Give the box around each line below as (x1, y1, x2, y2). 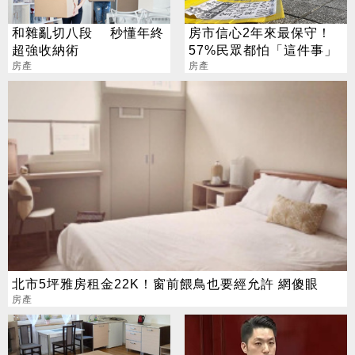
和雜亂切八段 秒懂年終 (12, 25, 164, 40)
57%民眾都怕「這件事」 (188, 43, 338, 58)
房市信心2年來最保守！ (188, 25, 331, 40)
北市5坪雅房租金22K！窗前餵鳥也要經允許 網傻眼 (12, 276, 319, 291)
